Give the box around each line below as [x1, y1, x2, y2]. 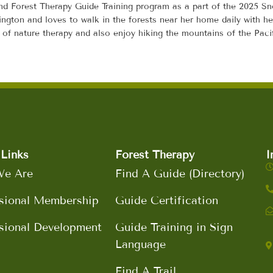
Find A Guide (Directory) [115, 167, 245, 181]
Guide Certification [115, 194, 219, 208]
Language [115, 238, 166, 252]
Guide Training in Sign [115, 221, 233, 235]
